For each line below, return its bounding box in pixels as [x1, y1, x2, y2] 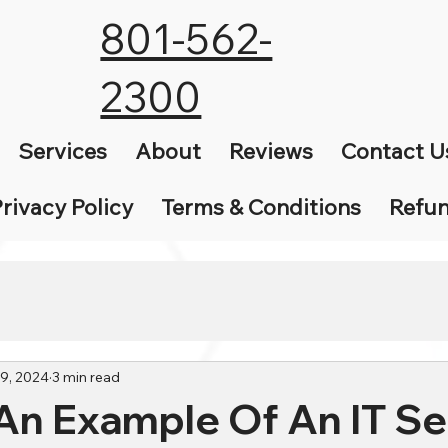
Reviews [228, 136, 313, 165]
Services [17, 136, 107, 165]
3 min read [52, 368, 120, 387]
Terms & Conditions [160, 192, 361, 221]
